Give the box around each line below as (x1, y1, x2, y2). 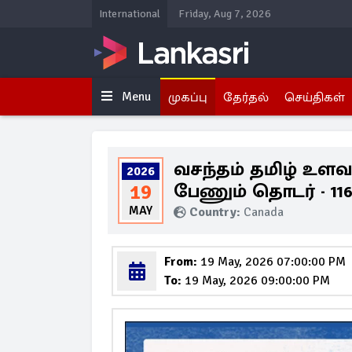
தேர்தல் (223, 90, 269, 105)
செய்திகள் (284, 90, 345, 105)
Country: (189, 204, 244, 220)
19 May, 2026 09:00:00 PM (181, 273, 330, 288)
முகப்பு (168, 90, 207, 105)
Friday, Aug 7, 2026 (178, 7, 271, 20)
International (99, 7, 160, 20)
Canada (244, 204, 284, 220)
